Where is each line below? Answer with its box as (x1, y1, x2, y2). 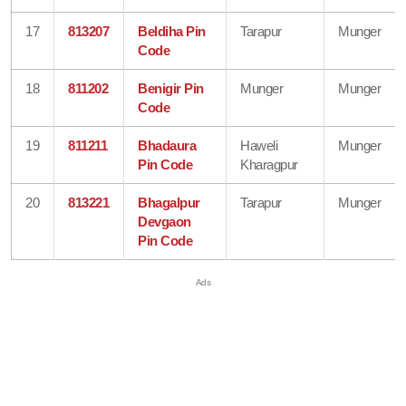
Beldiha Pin (138, 23, 206, 39)
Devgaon (138, 213, 191, 229)
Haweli (240, 137, 278, 153)
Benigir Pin (138, 80, 204, 96)
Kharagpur (240, 156, 298, 172)
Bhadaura (138, 137, 197, 153)
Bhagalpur (138, 194, 200, 210)
